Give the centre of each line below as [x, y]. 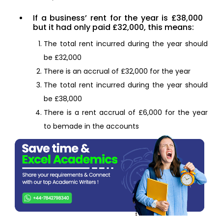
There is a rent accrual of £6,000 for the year [126, 113]
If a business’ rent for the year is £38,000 [118, 18]
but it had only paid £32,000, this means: [113, 27]
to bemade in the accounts [91, 126]
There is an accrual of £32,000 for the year [117, 71]
